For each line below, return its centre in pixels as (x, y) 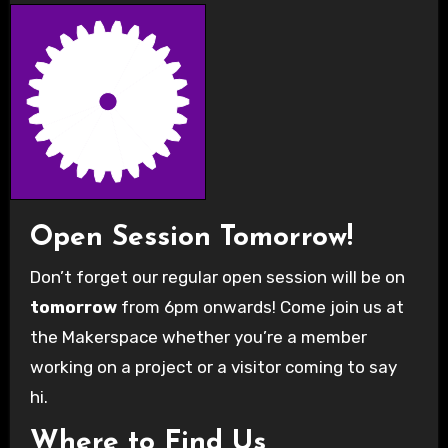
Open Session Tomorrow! (191, 237)
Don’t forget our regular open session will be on (222, 277)
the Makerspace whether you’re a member (198, 337)
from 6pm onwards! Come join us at (262, 307)
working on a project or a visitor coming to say (213, 367)
